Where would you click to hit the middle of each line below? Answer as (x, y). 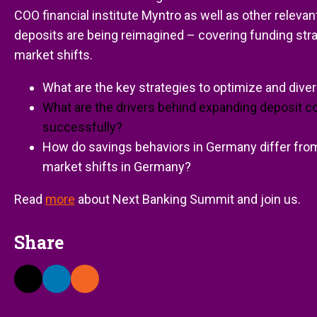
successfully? (82, 127)
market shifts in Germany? (117, 167)
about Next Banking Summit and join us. (188, 199)
